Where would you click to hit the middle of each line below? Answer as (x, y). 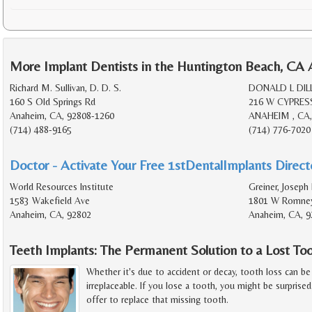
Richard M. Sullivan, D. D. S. (65, 88)
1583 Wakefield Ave (50, 201)
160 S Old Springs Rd (53, 102)
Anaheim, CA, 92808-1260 (62, 116)
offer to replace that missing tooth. (157, 300)
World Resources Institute (62, 187)
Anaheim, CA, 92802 (50, 215)
